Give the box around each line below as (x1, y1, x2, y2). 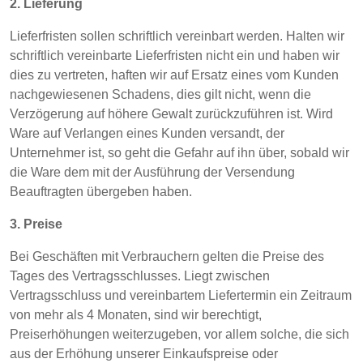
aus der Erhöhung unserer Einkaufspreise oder (10, 347, 278, 361)
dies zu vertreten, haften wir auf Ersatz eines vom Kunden (10, 68, 339, 82)
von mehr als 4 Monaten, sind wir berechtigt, (10, 308, 262, 322)
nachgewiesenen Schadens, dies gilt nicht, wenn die (10, 88, 311, 101)
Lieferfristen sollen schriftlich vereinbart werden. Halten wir (10, 29, 344, 43)
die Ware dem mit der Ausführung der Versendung (10, 165, 295, 179)
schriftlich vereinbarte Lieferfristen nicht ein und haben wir (10, 49, 340, 62)
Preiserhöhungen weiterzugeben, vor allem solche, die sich (10, 327, 349, 341)
